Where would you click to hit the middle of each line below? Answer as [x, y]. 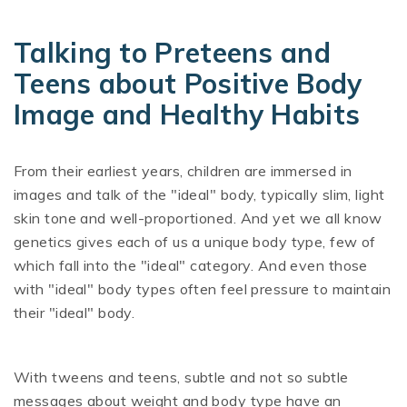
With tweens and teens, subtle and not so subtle [181, 377]
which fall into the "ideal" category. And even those [191, 266]
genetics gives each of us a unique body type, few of [195, 242]
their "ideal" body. [74, 313]
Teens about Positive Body [188, 84]
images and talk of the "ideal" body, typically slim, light [199, 195]
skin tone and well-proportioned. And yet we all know [198, 218]
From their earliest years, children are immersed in [183, 171]
